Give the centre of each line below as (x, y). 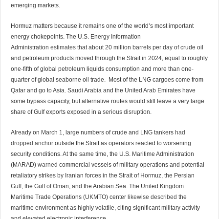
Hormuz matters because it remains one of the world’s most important (102, 26)
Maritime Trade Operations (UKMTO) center (69, 197)
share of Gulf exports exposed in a (57, 112)
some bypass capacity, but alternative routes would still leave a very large (108, 101)
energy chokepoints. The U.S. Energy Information (76, 36)
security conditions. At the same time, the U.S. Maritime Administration (103, 154)
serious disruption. (127, 112)
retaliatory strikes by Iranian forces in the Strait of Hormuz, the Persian (103, 175)
